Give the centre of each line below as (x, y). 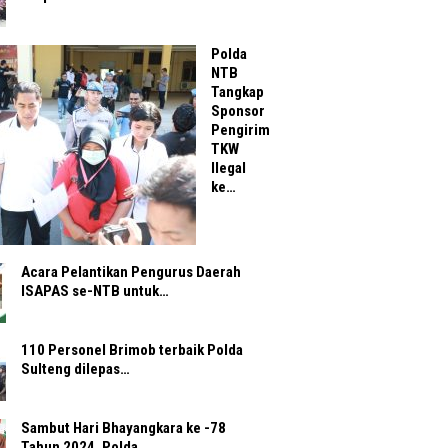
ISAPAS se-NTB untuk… (95, 291)
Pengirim (240, 130)
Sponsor (238, 111)
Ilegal (228, 168)
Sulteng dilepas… (75, 369)
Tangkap (237, 92)
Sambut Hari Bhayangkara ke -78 (123, 428)
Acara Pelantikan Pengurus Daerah (131, 272)
